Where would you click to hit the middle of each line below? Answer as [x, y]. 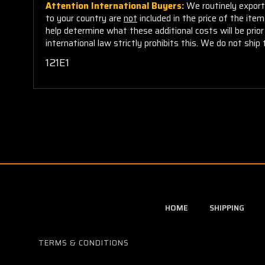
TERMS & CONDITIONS [84, 243]
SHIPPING [227, 208]
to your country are [85, 18]
